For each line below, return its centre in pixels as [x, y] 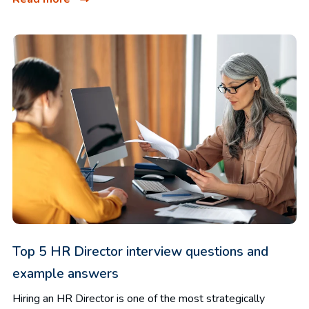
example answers [66, 273]
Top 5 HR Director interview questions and [140, 251]
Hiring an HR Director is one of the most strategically [139, 298]
